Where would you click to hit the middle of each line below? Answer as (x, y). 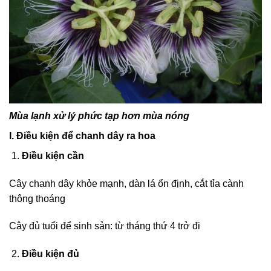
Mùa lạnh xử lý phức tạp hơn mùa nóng (99, 116)
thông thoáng (37, 198)
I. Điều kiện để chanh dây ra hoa (82, 135)
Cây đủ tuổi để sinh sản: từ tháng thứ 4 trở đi (105, 226)
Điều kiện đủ (50, 254)
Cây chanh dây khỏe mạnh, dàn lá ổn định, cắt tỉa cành (126, 183)
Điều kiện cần (53, 155)
